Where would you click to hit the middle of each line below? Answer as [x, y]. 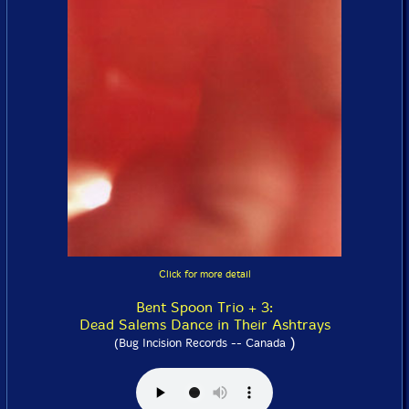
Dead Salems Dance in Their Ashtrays [204, 325]
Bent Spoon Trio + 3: [204, 307]
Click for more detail [204, 274]
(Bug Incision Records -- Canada [199, 343]
